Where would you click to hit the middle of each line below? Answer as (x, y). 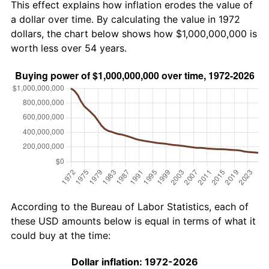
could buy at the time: (61, 235)
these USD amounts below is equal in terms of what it (133, 221)
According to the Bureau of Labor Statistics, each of (130, 206)
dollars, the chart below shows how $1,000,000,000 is (134, 33)
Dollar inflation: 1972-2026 (134, 261)
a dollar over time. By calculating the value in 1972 (125, 19)
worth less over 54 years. (69, 48)
